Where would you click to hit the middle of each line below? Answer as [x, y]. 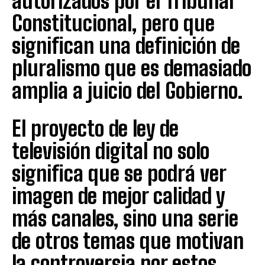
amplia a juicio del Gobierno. [127, 91]
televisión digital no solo [111, 151]
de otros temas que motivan [128, 241]
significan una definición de [126, 46]
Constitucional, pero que [113, 23]
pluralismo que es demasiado [132, 68]
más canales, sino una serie [125, 218]
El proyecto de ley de [95, 128]
